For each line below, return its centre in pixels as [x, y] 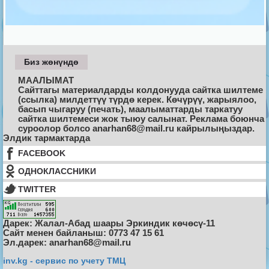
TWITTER [37, 189]
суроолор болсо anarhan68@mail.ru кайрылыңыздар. [136, 128]
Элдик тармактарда [47, 138]
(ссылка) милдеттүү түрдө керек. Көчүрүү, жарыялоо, [137, 100]
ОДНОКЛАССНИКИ [57, 171]
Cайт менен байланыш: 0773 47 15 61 [83, 233]
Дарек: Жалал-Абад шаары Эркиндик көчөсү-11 [109, 223]
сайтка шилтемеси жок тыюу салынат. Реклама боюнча [141, 119]
